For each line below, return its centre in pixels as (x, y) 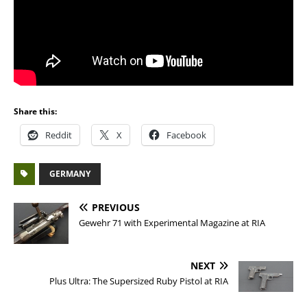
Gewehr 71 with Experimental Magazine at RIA (172, 223)
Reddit (59, 135)
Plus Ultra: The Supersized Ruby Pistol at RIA (139, 281)
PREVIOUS (116, 207)
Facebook (186, 135)
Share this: (35, 111)
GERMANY (70, 174)
